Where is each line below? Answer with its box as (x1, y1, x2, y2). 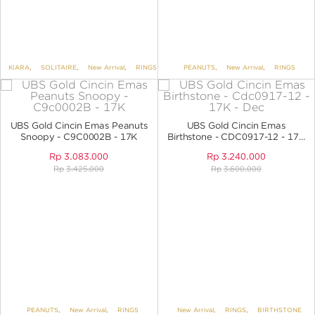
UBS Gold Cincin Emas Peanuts (10, 120, 148, 131)
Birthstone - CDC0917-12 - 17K (167, 131, 305, 143)
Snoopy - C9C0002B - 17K (20, 131, 138, 143)
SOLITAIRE (40, 63, 77, 72)
